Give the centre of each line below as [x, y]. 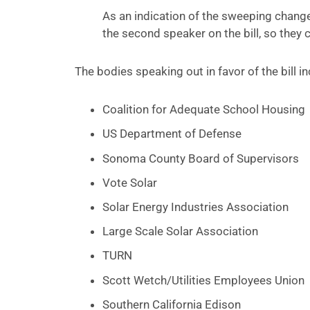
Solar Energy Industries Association [195, 207]
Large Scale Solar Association [180, 231]
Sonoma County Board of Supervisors [200, 158]
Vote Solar [129, 182]
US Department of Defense [172, 134]
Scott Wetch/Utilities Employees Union [203, 280]
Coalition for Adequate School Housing [203, 110]
